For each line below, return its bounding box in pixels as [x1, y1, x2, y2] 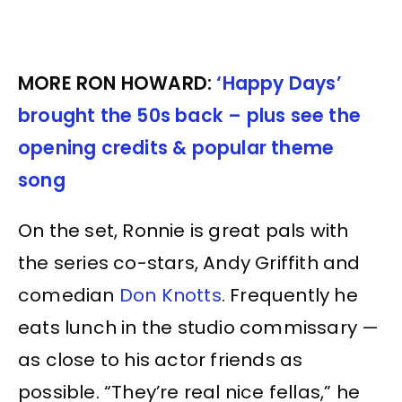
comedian [18, 283, 119, 309]
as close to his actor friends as [18, 347, 303, 373]
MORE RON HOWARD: [18, 70, 217, 96]
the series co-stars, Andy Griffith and [18, 250, 361, 276]
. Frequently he [221, 283, 358, 309]
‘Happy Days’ [216, 70, 342, 96]
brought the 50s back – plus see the [18, 102, 362, 128]
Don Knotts [118, 283, 222, 309]
